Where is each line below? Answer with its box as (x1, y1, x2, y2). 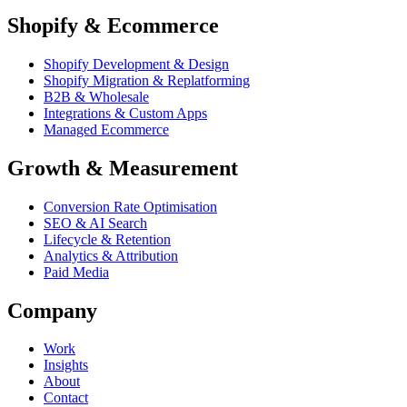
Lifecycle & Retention (44, 231, 171, 247)
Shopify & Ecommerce (7, 13, 219, 37)
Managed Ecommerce (44, 121, 169, 137)
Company (7, 298, 97, 323)
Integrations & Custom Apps (44, 104, 207, 121)
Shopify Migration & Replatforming (44, 72, 250, 88)
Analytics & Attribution (44, 247, 178, 263)
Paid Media (44, 263, 109, 280)
